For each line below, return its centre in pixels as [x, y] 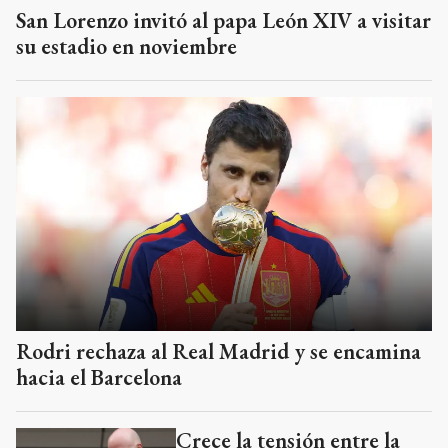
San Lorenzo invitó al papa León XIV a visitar [223, 20]
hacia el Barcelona [99, 377]
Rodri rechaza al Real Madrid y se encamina [218, 351]
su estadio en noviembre [126, 46]
